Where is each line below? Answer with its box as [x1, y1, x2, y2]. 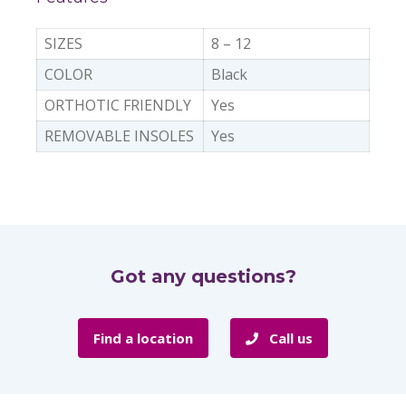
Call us [266, 329, 313, 347]
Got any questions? [110, 266, 296, 287]
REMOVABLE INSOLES [44, 126, 194, 146]
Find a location [93, 329, 193, 347]
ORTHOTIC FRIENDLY [44, 95, 191, 115]
